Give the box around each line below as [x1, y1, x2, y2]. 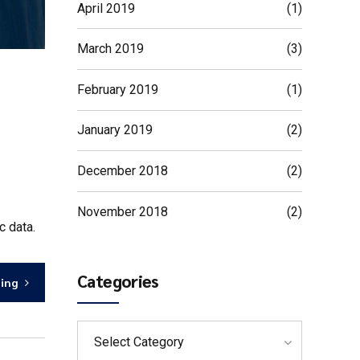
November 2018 [77, 203, 168, 219]
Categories [77, 269, 158, 292]
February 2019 [77, 81, 158, 97]
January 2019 [77, 122, 153, 138]
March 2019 [77, 41, 144, 57]
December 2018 [77, 162, 168, 178]
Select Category [94, 333, 184, 350]
